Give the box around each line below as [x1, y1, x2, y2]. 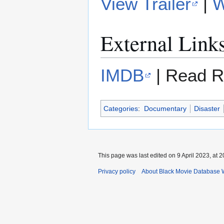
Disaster [193, 104, 220, 113]
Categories [103, 104, 138, 113]
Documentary [143, 104, 186, 113]
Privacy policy [98, 168, 135, 175]
